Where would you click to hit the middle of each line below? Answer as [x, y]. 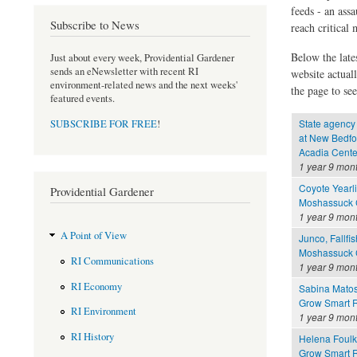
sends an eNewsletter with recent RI [124, 71]
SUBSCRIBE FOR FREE [104, 124]
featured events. [82, 98]
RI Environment [103, 312]
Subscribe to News [95, 25]
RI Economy [96, 286]
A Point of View [93, 236]
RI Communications [112, 261]
